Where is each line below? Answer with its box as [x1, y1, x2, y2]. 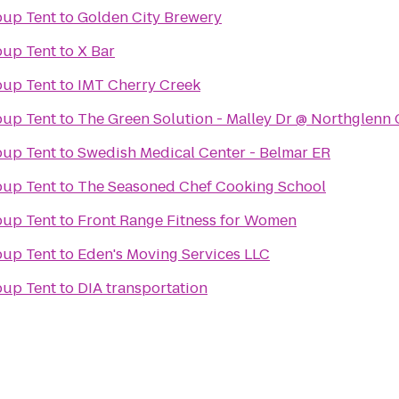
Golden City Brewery [77, 7, 222, 28]
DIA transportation [77, 278, 208, 298]
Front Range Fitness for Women [77, 210, 297, 231]
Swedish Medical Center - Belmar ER [77, 142, 330, 163]
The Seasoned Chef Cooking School [77, 176, 326, 197]
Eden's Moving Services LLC [77, 244, 270, 265]
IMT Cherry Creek [77, 75, 200, 95]
